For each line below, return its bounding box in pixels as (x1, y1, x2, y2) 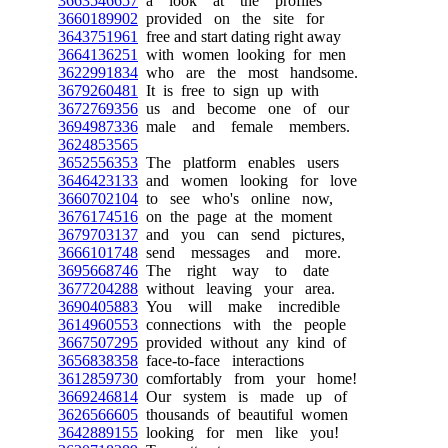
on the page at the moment (138, 208, 332, 225)
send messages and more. (138, 244, 341, 261)
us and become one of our (138, 100, 349, 117)
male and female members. (138, 118, 350, 135)
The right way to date (138, 262, 329, 279)
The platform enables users (138, 154, 339, 171)
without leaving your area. (138, 280, 335, 297)
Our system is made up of (138, 388, 347, 405)
